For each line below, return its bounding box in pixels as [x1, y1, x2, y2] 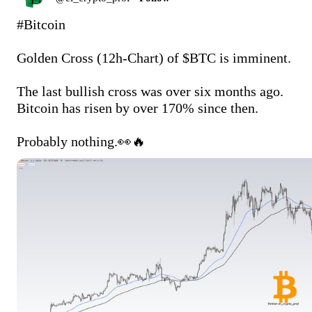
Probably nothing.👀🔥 [17, 133, 149, 149]
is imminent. [216, 49, 291, 65]
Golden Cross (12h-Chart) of [17, 49, 182, 65]
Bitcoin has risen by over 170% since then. [17, 100, 258, 116]
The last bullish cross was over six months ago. [17, 83, 287, 99]
